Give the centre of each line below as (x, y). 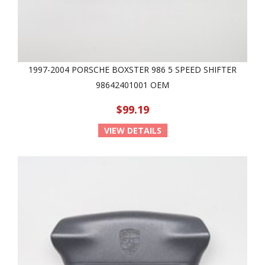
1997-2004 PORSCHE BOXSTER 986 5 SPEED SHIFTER (132, 70)
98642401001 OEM (132, 85)
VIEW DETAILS (132, 130)
